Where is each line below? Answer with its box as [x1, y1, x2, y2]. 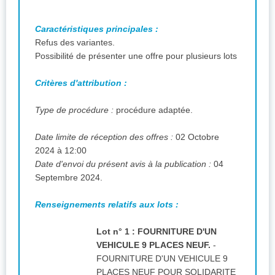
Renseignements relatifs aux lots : [35, 199, 181, 209]
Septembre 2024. [35, 172, 103, 182]
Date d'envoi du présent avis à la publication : [35, 158, 214, 169]
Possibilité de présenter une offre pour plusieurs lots [35, 50, 237, 61]
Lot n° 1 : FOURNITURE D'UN [96, 226, 217, 236]
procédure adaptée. [116, 104, 193, 115]
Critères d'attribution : [35, 77, 130, 88]
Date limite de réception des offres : [35, 131, 176, 142]
